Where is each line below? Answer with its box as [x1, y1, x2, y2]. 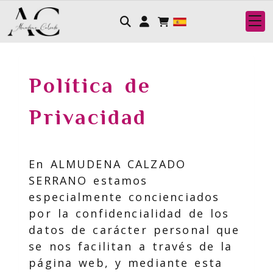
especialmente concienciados [29, 190, 220, 204]
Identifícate [148, 12, 232, 29]
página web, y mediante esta [29, 255, 223, 270]
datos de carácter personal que [29, 222, 240, 237]
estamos [87, 173, 148, 188]
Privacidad [29, 104, 147, 129]
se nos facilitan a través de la [29, 239, 233, 253]
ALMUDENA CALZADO [50, 157, 186, 171]
